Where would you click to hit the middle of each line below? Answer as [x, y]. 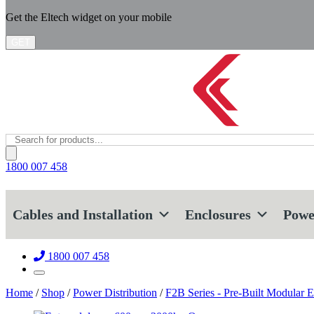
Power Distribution [115, 293]
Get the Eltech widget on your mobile [89, 17]
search [19, 151]
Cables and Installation [83, 214]
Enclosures [218, 214]
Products [24, 138]
